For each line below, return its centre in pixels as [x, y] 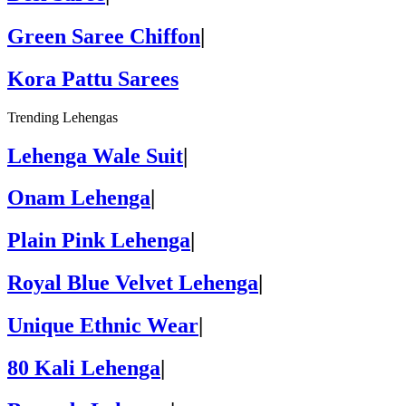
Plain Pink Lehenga [99, 241]
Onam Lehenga [79, 198]
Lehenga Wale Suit [95, 155]
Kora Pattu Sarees [93, 78]
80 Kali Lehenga [84, 368]
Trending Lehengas [63, 117]
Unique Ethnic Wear [103, 326]
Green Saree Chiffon [104, 36]
